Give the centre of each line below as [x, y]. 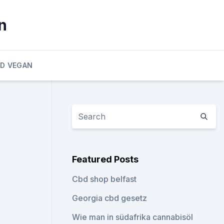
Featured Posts [105, 159]
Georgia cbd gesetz [110, 198]
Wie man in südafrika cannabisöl [133, 217]
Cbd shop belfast [104, 179]
